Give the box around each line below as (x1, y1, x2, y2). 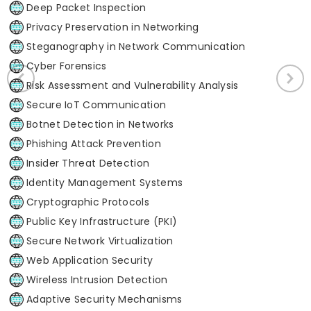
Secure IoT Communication (26, 97, 167, 112)
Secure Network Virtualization (26, 233, 174, 248)
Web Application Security (26, 253, 153, 267)
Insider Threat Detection (26, 155, 150, 170)
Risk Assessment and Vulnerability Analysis (26, 78, 239, 92)
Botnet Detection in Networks (26, 117, 174, 131)
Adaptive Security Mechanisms (26, 292, 183, 306)
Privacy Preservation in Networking (26, 19, 199, 34)
